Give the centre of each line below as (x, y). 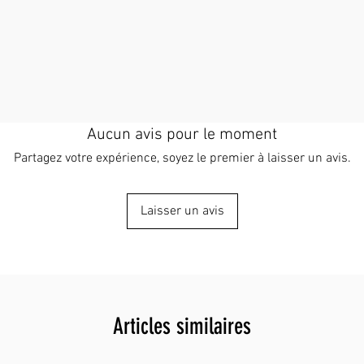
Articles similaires (182, 326)
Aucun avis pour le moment (182, 135)
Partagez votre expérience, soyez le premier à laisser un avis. (182, 158)
